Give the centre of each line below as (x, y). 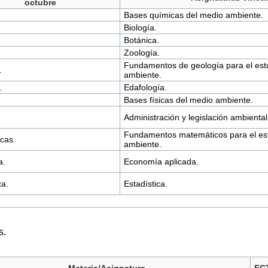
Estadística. (145, 184)
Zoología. (141, 53)
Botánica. (141, 40)
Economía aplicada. (161, 162)
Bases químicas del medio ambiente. (193, 15)
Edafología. (145, 88)
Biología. (140, 28)
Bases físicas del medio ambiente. (188, 100)
